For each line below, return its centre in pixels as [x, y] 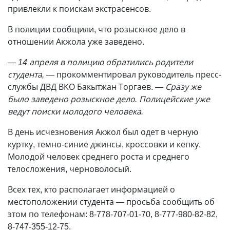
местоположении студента [62, 202]
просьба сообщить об [169, 202]
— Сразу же [178, 87]
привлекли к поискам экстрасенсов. [79, 9]
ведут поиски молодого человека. [75, 111]
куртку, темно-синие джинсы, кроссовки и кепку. [104, 144]
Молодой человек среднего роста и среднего [99, 157]
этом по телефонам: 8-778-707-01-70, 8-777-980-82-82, [113, 214]
